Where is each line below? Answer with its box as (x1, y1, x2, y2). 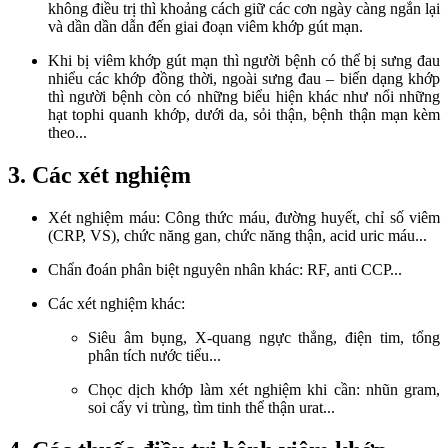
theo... (48, 124, 87, 142)
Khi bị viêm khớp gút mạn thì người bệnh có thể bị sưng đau (48, 52, 440, 70)
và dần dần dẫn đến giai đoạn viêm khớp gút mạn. (48, 18, 363, 36)
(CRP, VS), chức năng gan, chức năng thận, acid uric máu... (48, 227, 427, 245)
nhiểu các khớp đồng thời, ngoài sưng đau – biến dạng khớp (48, 70, 440, 88)
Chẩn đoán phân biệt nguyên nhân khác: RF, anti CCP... (48, 261, 402, 279)
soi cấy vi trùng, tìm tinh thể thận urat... (88, 399, 335, 417)
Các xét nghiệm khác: (48, 295, 185, 313)
